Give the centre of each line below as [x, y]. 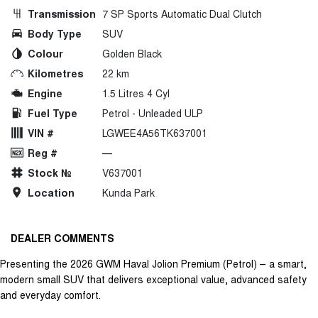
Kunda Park [128, 192]
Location [51, 192]
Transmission [62, 13]
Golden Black [132, 53]
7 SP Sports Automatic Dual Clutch [182, 13]
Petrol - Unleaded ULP [153, 113]
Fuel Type [53, 113]
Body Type [55, 33]
